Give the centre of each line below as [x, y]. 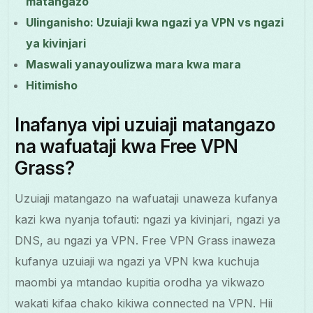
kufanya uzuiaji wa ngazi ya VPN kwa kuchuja [137, 261]
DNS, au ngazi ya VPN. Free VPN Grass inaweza [145, 240]
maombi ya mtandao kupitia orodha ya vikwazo [140, 282]
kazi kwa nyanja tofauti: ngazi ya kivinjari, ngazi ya [148, 219]
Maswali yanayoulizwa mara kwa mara [134, 64]
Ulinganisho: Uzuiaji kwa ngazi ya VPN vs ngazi [155, 22]
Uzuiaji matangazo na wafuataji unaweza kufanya [146, 198]
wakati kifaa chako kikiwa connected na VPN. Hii [144, 303]
